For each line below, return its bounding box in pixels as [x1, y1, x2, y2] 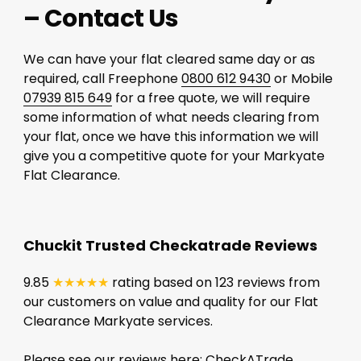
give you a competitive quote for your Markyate [23, 146, 325, 165]
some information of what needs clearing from [23, 107, 319, 127]
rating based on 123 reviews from [108, 272, 320, 292]
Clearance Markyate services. [23, 311, 213, 330]
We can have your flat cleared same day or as [23, 49, 315, 68]
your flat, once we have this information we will [23, 127, 318, 146]
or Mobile [270, 68, 333, 88]
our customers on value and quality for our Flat [23, 292, 318, 311]
